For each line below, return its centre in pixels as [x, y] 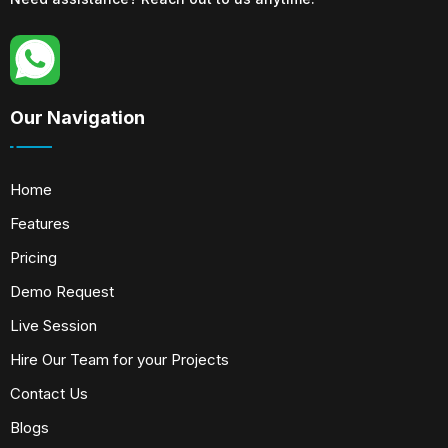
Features [40, 223]
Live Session [53, 325]
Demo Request [62, 291]
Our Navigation [77, 117]
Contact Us [49, 393]
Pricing [33, 257]
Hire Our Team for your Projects [119, 359]
